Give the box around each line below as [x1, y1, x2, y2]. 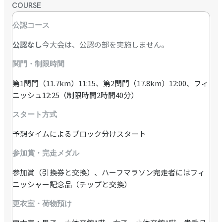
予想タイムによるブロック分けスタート [12, 128, 146, 139]
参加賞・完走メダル [12, 148, 79, 159]
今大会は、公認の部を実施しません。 [42, 39, 168, 50]
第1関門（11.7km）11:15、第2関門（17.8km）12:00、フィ [12, 78, 209, 89]
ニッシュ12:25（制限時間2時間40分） [12, 90, 138, 101]
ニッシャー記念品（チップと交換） [12, 179, 131, 190]
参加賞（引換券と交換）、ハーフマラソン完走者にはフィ [12, 167, 205, 178]
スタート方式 [12, 110, 57, 120]
